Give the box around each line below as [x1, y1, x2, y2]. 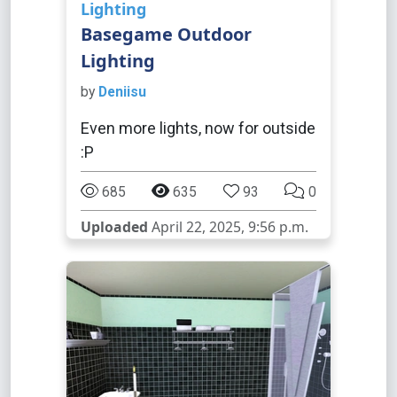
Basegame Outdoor [81, 22, 252, 46]
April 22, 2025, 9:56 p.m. [148, 217, 308, 237]
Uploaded [81, 217, 148, 237]
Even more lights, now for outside [81, 119, 315, 137]
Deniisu [98, 83, 146, 100]
